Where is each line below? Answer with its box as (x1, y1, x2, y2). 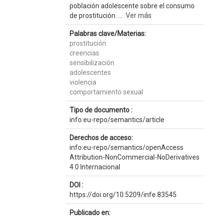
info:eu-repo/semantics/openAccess (69, 144, 183, 151)
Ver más (125, 12, 151, 19)
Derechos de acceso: (69, 134, 133, 142)
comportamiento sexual (69, 88, 143, 96)
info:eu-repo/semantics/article (69, 116, 164, 124)
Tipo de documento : (69, 106, 132, 114)
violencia (69, 78, 96, 86)
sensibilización (69, 59, 114, 67)
